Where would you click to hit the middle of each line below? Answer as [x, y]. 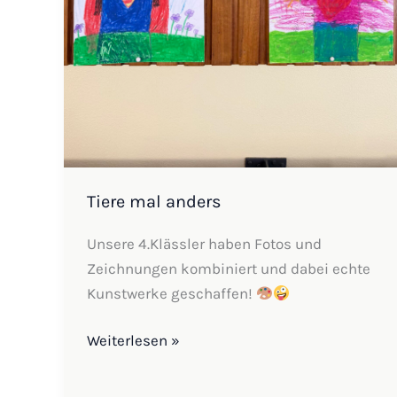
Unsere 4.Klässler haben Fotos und [204, 243]
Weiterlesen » [133, 341]
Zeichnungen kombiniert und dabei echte [228, 268]
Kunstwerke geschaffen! [171, 293]
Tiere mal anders [154, 201]
